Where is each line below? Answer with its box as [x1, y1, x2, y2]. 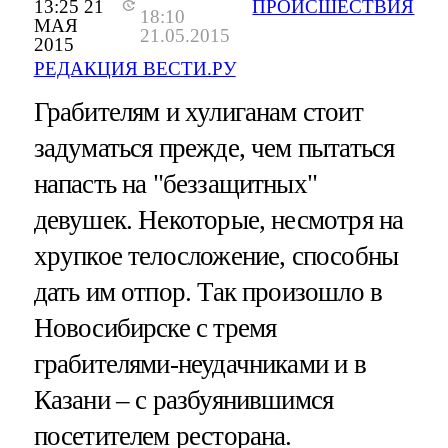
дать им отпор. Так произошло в [33, 277, 383, 308]
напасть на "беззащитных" [33, 169, 318, 200]
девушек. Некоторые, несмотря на [33, 205, 404, 236]
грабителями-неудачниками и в [33, 349, 366, 380]
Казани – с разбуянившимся [33, 385, 334, 416]
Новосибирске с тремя [33, 313, 277, 344]
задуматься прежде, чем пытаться [33, 133, 395, 164]
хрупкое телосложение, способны [33, 241, 399, 272]
